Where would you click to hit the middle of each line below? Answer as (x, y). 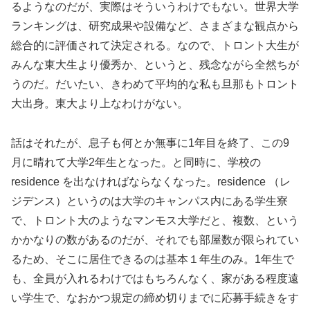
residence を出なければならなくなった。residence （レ (151, 181)
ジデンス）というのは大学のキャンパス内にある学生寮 (149, 201)
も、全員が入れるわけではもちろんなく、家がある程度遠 (155, 278)
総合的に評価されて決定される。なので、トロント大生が (155, 46)
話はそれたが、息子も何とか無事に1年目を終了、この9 (150, 143)
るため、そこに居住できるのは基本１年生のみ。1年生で (153, 259)
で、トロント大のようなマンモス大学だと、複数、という (155, 220)
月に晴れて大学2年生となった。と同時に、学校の (136, 162)
